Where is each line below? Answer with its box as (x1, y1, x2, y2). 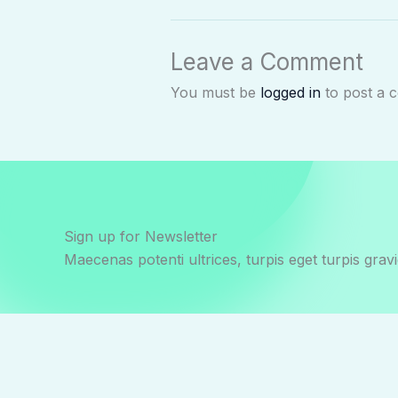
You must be (171, 83, 260, 101)
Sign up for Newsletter (64, 227, 218, 245)
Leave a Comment (171, 47, 363, 76)
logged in (260, 83, 321, 101)
